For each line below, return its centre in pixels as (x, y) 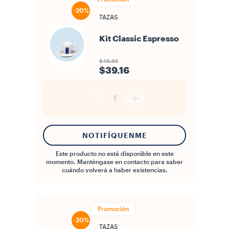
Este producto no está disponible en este (114, 154)
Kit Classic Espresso (139, 39)
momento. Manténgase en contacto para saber (114, 162)
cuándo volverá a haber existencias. (114, 170)
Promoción (113, 209)
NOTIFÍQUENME (114, 135)
